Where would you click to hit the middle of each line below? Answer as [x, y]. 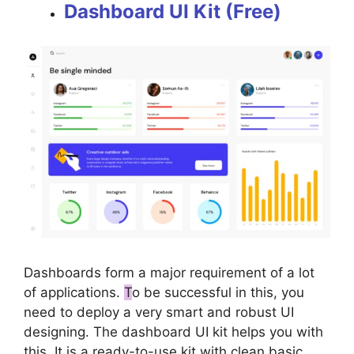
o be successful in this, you [218, 293]
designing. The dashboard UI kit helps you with [173, 332]
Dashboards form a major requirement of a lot [169, 273]
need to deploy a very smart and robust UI [159, 313]
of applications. [74, 293]
